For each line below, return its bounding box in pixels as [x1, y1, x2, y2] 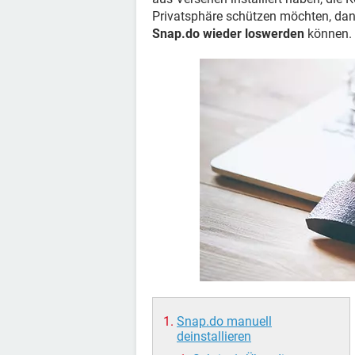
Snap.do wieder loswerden [152, 26, 304, 41]
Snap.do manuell [177, 314, 272, 329]
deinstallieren [177, 329, 251, 344]
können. [304, 26, 352, 41]
